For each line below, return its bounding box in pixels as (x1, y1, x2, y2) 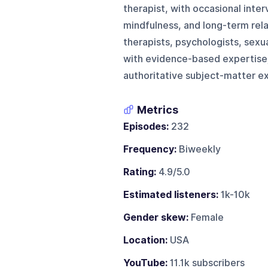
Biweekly (176, 143, 221, 155)
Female (188, 211, 224, 223)
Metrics (136, 103, 178, 116)
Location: (123, 234, 167, 246)
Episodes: (123, 120, 169, 132)
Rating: (123, 166, 156, 178)
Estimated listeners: (123, 188, 218, 200)
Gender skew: (123, 211, 188, 223)
